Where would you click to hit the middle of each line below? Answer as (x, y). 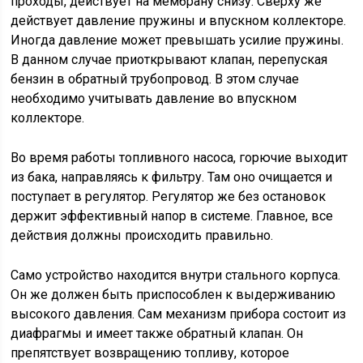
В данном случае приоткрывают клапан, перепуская (169, 60)
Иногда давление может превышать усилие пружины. (177, 41)
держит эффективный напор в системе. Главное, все (172, 216)
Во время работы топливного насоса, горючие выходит (179, 158)
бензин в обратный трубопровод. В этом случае (155, 79)
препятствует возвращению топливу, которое (150, 353)
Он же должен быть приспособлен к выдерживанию (173, 295)
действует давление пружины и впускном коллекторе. (179, 21)
